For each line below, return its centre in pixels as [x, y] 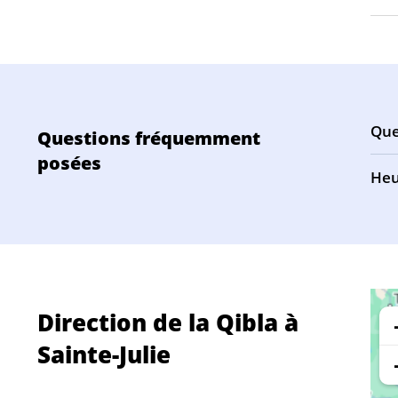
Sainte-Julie [104, 354]
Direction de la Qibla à [168, 322]
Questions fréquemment [149, 138]
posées [69, 163]
